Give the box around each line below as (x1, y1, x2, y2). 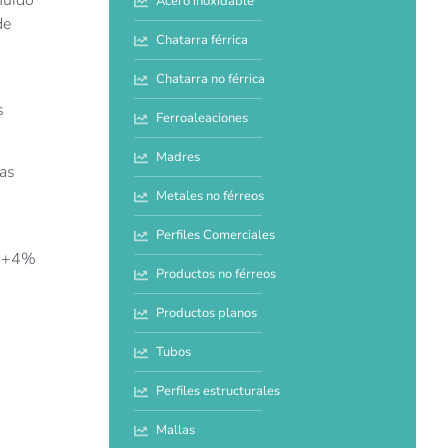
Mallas (156, 421, 196, 440)
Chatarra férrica (156, 31, 249, 50)
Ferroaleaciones (156, 109, 249, 128)
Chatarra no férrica (156, 70, 266, 89)
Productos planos (156, 304, 258, 323)
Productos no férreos (156, 265, 277, 284)
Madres (156, 148, 201, 167)
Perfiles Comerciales (156, 226, 276, 245)
